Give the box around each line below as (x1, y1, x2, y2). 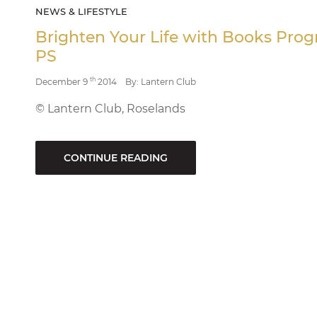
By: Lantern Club (125, 76, 196, 88)
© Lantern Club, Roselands (35, 102, 185, 116)
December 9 (35, 76, 90, 88)
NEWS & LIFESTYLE (35, 6, 127, 18)
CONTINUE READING (64, 151, 168, 165)
